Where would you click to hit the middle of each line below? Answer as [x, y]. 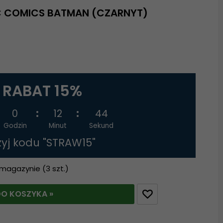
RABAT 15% [42, 91]
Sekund [102, 125]
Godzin [15, 125]
